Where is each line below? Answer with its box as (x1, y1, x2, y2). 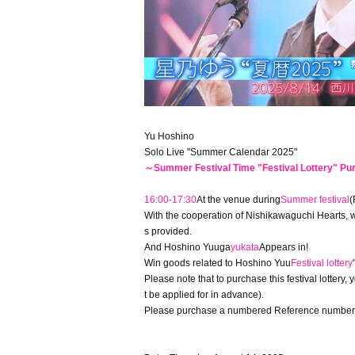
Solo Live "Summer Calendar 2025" (144, 147, 297, 158)
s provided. (144, 226, 192, 237)
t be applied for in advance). (144, 289, 264, 300)
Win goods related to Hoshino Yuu (144, 258, 291, 269)
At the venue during (197, 194, 281, 205)
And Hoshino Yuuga (144, 242, 231, 253)
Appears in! (259, 242, 308, 253)
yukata (231, 242, 259, 253)
